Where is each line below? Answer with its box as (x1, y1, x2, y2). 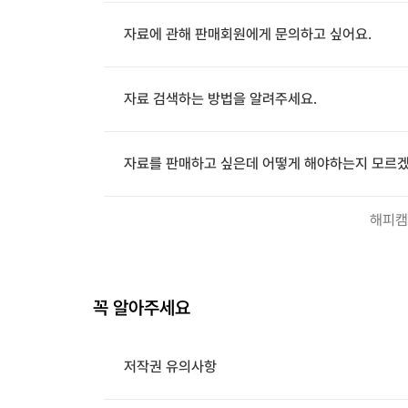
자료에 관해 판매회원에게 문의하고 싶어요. (124, 25, 372, 43)
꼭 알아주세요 (93, 297, 190, 319)
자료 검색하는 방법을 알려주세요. (124, 90, 317, 107)
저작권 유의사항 (124, 358, 217, 375)
